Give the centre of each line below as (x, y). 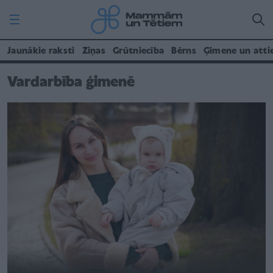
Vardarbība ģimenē (71, 83)
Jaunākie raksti (41, 51)
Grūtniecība (139, 51)
